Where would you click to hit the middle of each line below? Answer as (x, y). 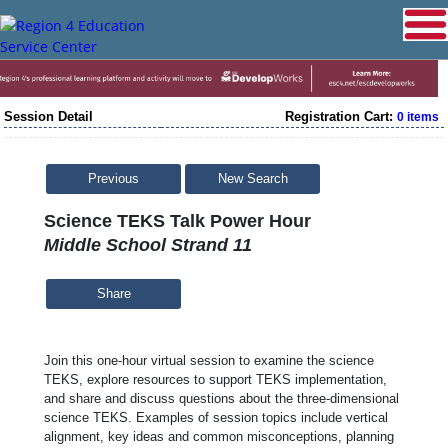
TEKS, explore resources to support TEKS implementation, (215, 379)
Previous (113, 178)
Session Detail (48, 116)
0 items (418, 116)
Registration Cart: (341, 116)
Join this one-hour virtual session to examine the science (209, 360)
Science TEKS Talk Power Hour (177, 220)
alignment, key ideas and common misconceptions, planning (219, 436)
